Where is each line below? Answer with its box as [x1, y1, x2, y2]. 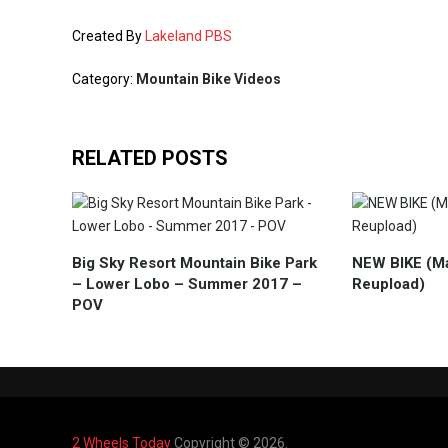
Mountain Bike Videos [136, 71, 281, 87]
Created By [72, 28, 145, 44]
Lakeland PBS [145, 28, 232, 44]
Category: [72, 71, 136, 87]
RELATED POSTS [72, 146, 228, 170]
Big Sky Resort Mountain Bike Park [72, 254, 317, 272]
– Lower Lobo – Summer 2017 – [72, 275, 302, 293]
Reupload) [351, 275, 425, 293]
